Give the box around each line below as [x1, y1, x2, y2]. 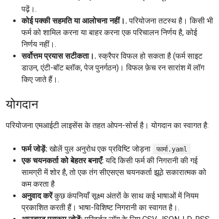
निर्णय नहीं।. [22, 40, 56, 49]
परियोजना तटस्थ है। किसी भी [127, 16, 213, 25]
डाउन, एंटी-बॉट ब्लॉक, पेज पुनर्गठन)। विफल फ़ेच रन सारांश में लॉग [22, 63, 204, 72]
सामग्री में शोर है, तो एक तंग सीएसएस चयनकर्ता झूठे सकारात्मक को [22, 168, 206, 177]
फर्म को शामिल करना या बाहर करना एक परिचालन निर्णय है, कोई [22, 28, 197, 37]
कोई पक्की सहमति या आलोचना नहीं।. [22, 16, 127, 25]
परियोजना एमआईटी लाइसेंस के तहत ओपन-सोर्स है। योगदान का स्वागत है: [6, 121, 209, 130]
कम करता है [22, 179, 55, 189]
